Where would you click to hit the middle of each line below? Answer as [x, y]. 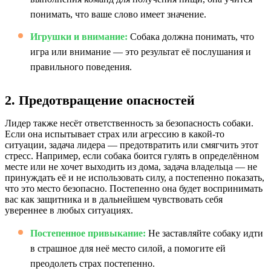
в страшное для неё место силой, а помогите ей [128, 248]
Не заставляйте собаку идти [204, 233]
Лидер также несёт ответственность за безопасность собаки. [129, 123]
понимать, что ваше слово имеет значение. [118, 14]
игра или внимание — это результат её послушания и [141, 52]
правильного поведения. [81, 67]
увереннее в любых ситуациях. [69, 210]
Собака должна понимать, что [191, 37]
